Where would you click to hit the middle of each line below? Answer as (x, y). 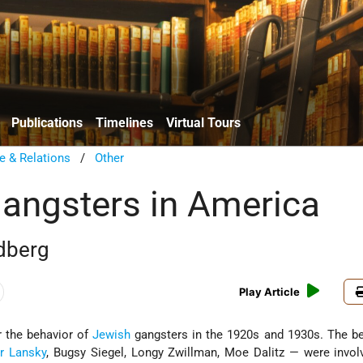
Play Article (270, 292)
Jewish (111, 335)
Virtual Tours (203, 122)
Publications (47, 122)
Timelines (124, 122)
